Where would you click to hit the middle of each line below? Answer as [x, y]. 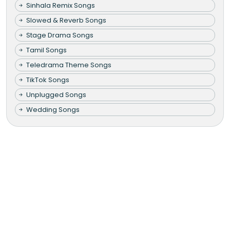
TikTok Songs [48, 80]
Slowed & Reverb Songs [66, 21]
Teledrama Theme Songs [69, 65]
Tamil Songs [46, 50]
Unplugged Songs [56, 95]
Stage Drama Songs [60, 35]
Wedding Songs [53, 110]
